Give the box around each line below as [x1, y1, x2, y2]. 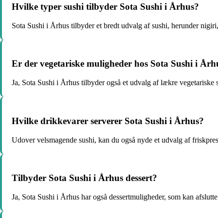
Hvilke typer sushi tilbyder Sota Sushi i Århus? [12, 1, 199, 12]
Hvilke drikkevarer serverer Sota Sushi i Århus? [12, 115, 204, 126]
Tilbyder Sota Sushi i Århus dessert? [12, 173, 157, 183]
